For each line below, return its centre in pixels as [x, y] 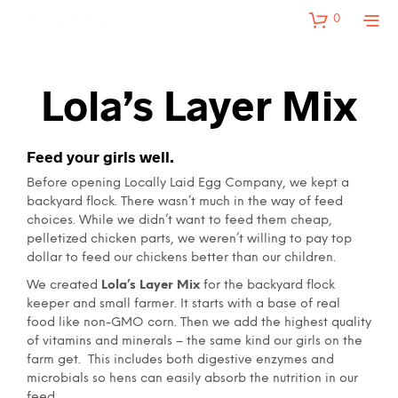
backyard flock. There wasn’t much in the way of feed [185, 202]
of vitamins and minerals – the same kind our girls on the [195, 342]
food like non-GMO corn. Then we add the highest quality [199, 323]
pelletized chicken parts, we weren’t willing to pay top [189, 239]
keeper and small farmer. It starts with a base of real [183, 304]
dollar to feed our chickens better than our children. [181, 258]
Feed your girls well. [100, 156]
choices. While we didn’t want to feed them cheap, [179, 221]
